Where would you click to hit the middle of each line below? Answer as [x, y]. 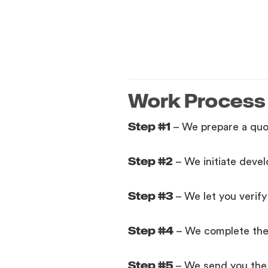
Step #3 [151, 195]
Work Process [197, 100]
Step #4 [151, 230]
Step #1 [150, 126]
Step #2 [151, 161]
